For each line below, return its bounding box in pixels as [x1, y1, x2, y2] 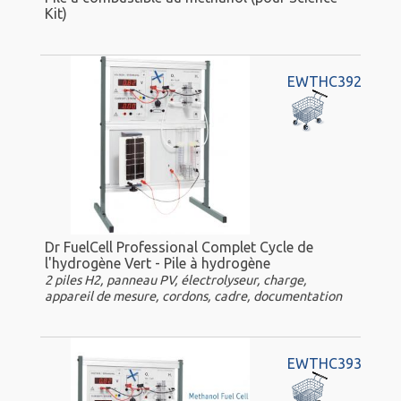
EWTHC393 [286, 355, 362, 372]
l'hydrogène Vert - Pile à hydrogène [45, 254, 270, 271]
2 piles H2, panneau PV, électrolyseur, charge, [45, 272, 307, 287]
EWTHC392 [286, 73, 362, 90]
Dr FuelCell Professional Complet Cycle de [45, 238, 313, 255]
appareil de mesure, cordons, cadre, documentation [45, 288, 342, 303]
